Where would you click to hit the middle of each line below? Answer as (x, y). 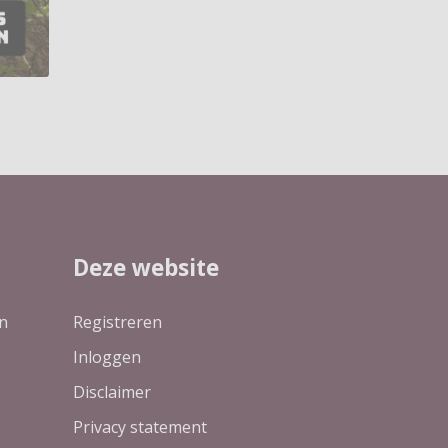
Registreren (117, 322)
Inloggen (107, 357)
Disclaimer (112, 392)
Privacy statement (140, 427)
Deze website (146, 268)
